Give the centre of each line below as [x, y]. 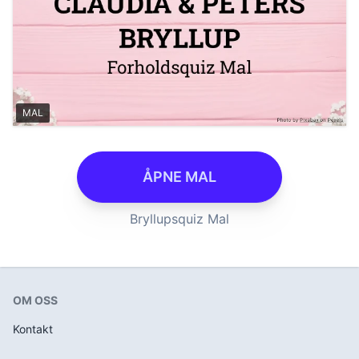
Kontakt [33, 329]
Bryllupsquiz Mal [179, 219]
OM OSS [35, 300]
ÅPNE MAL [179, 177]
